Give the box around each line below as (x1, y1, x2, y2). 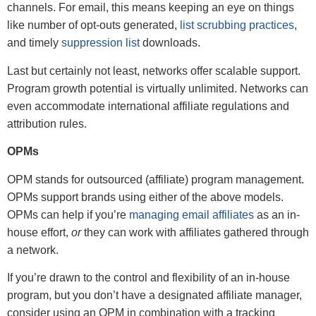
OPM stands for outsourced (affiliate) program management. (7, 173, 304, 186)
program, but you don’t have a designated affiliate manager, (7, 289, 302, 302)
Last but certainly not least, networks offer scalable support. (7, 64, 300, 77)
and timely (7, 37, 61, 49)
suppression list (61, 37, 140, 49)
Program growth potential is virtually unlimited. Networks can (7, 82, 308, 95)
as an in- (254, 208, 300, 221)
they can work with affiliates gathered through (81, 226, 309, 238)
